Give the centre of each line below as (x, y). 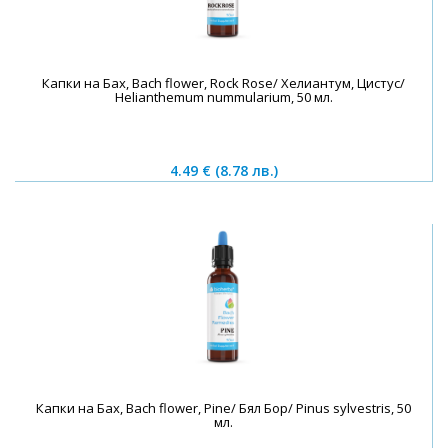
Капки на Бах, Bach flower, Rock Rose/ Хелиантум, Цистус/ (223, 83)
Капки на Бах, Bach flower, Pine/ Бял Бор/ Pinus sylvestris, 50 (223, 408)
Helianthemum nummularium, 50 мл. (223, 97)
